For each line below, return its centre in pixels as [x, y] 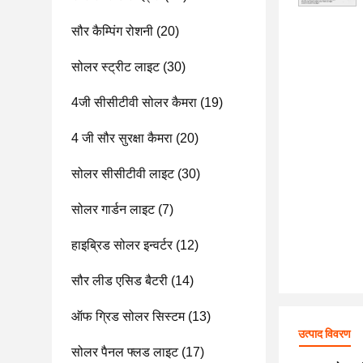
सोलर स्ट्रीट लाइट [115, 67]
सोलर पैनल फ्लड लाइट [125, 352]
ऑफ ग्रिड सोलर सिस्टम [128, 316]
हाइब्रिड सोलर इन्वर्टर [122, 245]
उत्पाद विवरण [325, 334]
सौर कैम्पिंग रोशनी [112, 31]
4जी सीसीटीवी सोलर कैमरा [134, 102]
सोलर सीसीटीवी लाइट [123, 174]
